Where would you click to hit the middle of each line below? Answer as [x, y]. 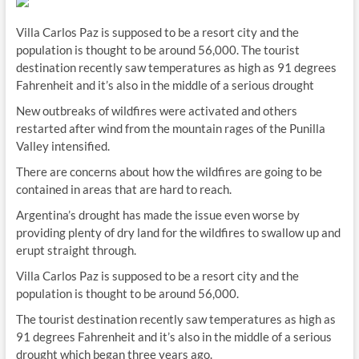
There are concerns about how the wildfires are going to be [169, 171]
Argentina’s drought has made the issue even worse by [157, 215]
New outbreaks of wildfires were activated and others [156, 111]
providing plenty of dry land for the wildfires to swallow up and [178, 232]
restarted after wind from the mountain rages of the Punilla [170, 128]
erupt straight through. [77, 250]
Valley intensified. [63, 146]
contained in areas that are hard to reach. [123, 189]
